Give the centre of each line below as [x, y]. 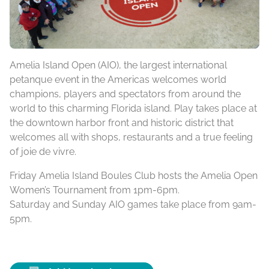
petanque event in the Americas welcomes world [118, 80]
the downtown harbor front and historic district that [122, 123]
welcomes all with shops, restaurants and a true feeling [131, 138]
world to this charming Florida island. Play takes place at [133, 109]
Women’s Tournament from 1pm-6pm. [95, 190]
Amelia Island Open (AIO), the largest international [118, 65]
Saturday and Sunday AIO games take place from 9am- [133, 205]
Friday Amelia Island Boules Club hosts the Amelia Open [134, 176]
